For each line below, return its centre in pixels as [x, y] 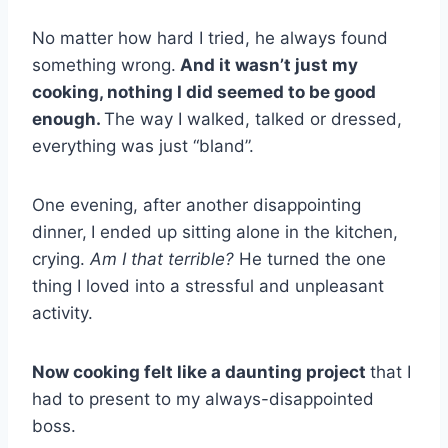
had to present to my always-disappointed [203, 399]
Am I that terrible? [162, 259]
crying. [61, 259]
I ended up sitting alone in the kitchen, [244, 232]
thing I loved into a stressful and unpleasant [208, 286]
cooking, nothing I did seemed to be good [204, 92]
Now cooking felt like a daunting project [201, 372]
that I [390, 372]
